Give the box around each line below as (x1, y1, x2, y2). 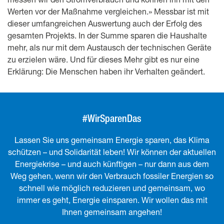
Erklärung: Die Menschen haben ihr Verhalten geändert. (7, 66, 205, 76)
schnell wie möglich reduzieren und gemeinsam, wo (19, 183, 205, 193)
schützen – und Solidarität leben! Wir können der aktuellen (8, 147, 216, 157)
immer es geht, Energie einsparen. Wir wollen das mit (16, 195, 207, 205)
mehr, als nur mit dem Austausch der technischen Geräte (7, 42, 211, 52)
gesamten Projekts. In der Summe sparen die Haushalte (7, 30, 207, 40)
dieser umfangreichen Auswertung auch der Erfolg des (7, 18, 202, 28)
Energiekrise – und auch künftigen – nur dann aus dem (15, 159, 209, 169)
